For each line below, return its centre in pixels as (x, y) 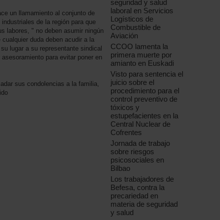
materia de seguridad (144, 204)
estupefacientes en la (145, 116)
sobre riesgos (133, 152)
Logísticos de (132, 19)
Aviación (124, 36)
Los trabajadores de (142, 179)
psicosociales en (137, 160)
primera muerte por (141, 55)
